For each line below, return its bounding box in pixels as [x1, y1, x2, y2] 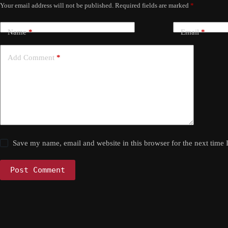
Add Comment [8, 53, 54, 62]
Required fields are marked [115, 2, 190, 9]
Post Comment [10, 165, 65, 175]
